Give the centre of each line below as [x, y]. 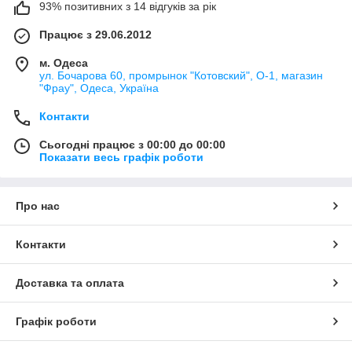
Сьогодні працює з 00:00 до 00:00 [132, 144]
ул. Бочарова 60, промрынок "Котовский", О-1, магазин [181, 75]
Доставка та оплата [70, 282]
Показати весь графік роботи [121, 157]
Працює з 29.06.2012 [95, 34]
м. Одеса [64, 62]
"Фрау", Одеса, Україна [99, 88]
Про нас [38, 205]
